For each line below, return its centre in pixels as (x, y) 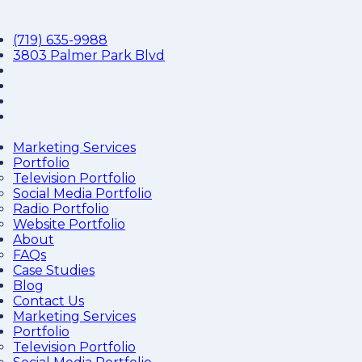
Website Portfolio (69, 224)
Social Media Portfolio (82, 194)
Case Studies (54, 270)
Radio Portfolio (61, 209)
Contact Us (48, 301)
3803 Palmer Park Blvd (89, 55)
